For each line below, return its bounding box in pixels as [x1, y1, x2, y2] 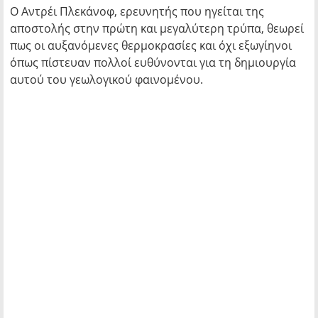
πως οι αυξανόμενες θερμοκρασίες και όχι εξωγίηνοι [10, 38, 292, 53]
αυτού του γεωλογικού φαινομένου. [10, 72, 206, 87]
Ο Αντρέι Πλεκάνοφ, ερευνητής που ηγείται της [10, 4, 264, 19]
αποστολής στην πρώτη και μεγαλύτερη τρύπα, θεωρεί [10, 21, 304, 36]
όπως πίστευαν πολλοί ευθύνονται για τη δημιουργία [10, 55, 296, 70]
